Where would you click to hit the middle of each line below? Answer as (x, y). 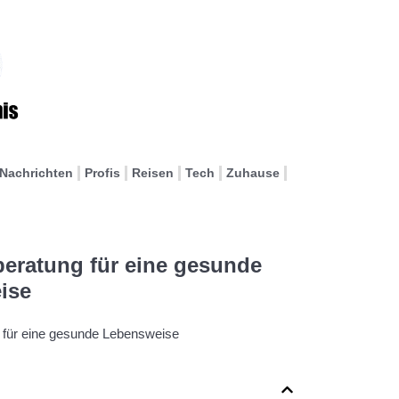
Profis (102, 173)
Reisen (153, 173)
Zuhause (253, 173)
